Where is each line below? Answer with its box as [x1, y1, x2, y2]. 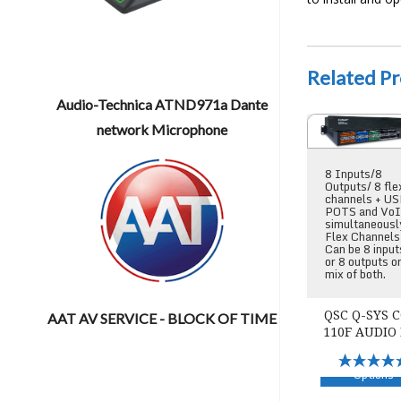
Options [354, 363, 395, 384]
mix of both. [325, 263, 387, 284]
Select [356, 351, 391, 371]
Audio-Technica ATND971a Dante [56, 96, 269, 114]
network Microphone [97, 121, 228, 139]
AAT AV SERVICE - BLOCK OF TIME [47, 309, 277, 327]
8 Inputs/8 [325, 163, 383, 183]
